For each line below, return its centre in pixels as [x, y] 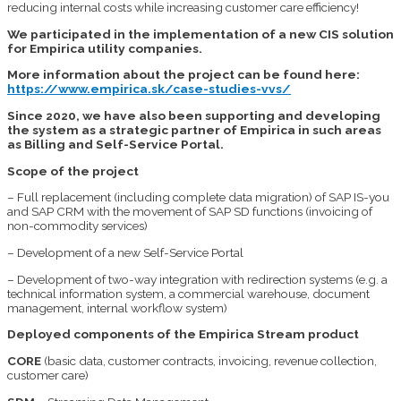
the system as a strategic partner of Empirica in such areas [194, 129]
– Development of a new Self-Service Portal [125, 252]
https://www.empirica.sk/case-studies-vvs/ [149, 89]
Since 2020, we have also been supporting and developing [194, 115]
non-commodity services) [77, 226]
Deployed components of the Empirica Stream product [183, 334]
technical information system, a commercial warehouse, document [188, 293]
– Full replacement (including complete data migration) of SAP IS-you [198, 197]
